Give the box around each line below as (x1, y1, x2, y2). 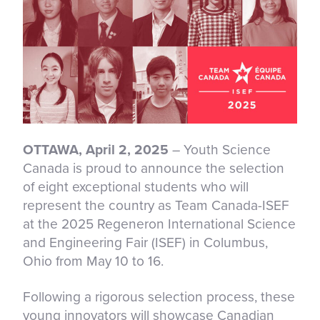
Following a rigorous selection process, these (23, 288, 295, 305)
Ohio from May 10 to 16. (23, 252, 164, 269)
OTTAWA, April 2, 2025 (23, 141, 172, 158)
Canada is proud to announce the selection (23, 159, 284, 176)
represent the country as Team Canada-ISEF (23, 196, 289, 214)
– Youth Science (172, 141, 271, 158)
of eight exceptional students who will (23, 178, 249, 195)
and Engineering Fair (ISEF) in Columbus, (23, 234, 268, 251)
